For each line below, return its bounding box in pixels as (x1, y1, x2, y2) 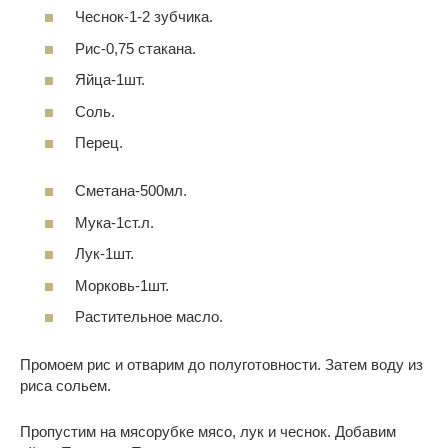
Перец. (75, 134, 123, 152)
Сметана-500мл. (75, 182, 187, 200)
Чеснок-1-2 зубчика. (75, 8, 213, 26)
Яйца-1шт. (75, 71, 145, 89)
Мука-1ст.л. (75, 213, 154, 231)
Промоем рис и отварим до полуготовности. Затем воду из (20, 356, 423, 374)
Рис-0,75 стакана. (75, 39, 196, 57)
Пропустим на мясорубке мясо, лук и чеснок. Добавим (20, 423, 396, 441)
